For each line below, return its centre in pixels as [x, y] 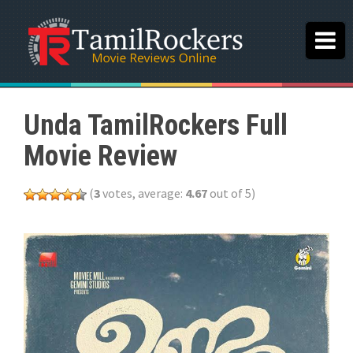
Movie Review [100, 156]
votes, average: [143, 193]
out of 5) [231, 193]
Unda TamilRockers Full [156, 125]
